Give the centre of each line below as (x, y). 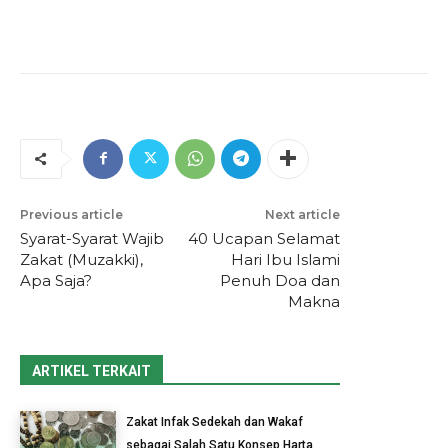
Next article (302, 214)
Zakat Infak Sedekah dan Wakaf (214, 421)
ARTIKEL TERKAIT (91, 370)
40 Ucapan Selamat (263, 238)
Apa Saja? (56, 280)
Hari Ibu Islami (285, 259)
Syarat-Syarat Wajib (92, 238)
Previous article (71, 214)
